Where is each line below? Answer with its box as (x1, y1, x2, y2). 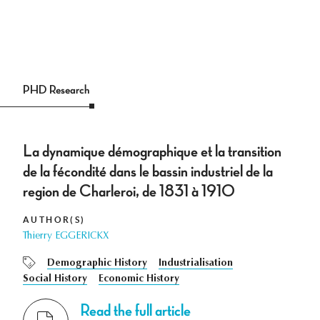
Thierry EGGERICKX (23, 231, 109, 242)
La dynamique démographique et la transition (23, 143, 281, 161)
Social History (23, 274, 87, 285)
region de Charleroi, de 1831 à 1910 (23, 183, 235, 201)
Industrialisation (159, 259, 233, 269)
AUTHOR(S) (23, 215, 86, 225)
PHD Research (23, 84, 89, 97)
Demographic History (47, 259, 147, 269)
